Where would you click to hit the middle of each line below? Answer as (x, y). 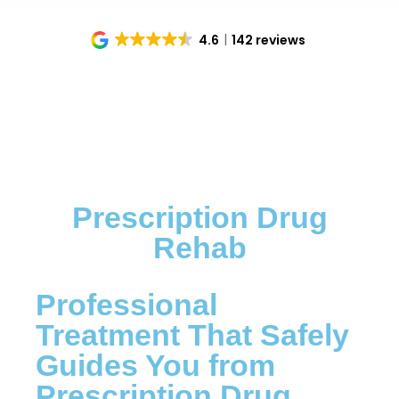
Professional (126, 305)
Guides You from (155, 365)
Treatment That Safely (192, 335)
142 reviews (269, 40)
